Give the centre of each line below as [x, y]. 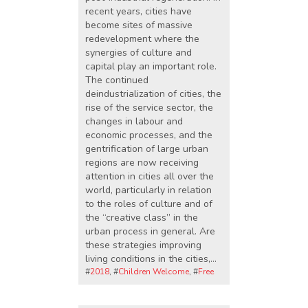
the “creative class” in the [142, 218]
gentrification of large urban [147, 149]
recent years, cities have [139, 12]
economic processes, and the [149, 135]
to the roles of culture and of [149, 204]
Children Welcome [154, 272]
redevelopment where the [142, 39]
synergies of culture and [139, 53]
